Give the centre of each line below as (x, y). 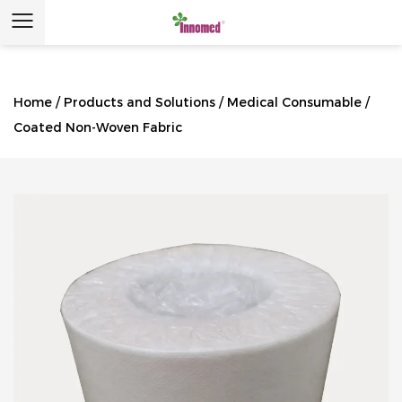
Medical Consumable (294, 102)
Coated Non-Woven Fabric (98, 127)
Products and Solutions (140, 102)
